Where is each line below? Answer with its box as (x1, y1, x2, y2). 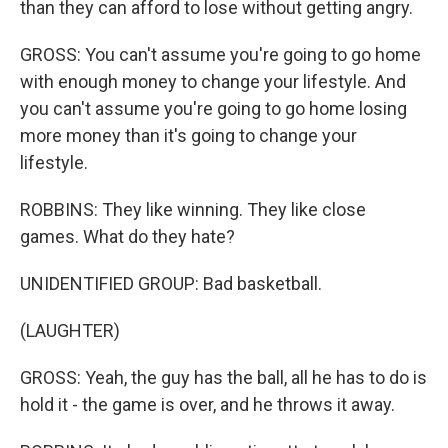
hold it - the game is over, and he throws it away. (20, 394, 395, 416)
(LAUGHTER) (20, 320, 120, 342)
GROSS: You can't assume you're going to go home (20, 44, 421, 66)
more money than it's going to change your (20, 125, 357, 147)
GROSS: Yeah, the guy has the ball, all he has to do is (20, 367, 427, 389)
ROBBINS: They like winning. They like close (20, 199, 366, 221)
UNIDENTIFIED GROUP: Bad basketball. (20, 273, 322, 295)
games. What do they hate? (20, 226, 235, 248)
